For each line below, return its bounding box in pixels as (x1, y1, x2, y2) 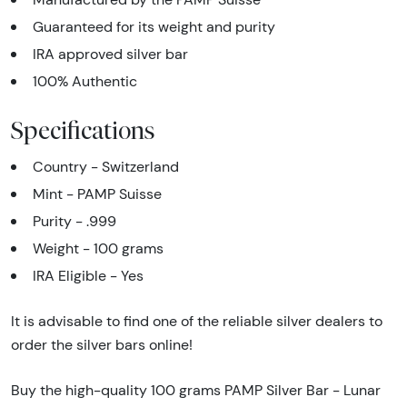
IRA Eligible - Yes (33, 267, 144, 285)
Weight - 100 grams (33, 240, 164, 258)
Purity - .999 (33, 213, 116, 231)
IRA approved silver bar (33, 45, 188, 64)
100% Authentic (33, 73, 137, 91)
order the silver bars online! (11, 336, 193, 354)
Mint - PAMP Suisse (33, 185, 162, 203)
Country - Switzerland (33, 158, 179, 176)
